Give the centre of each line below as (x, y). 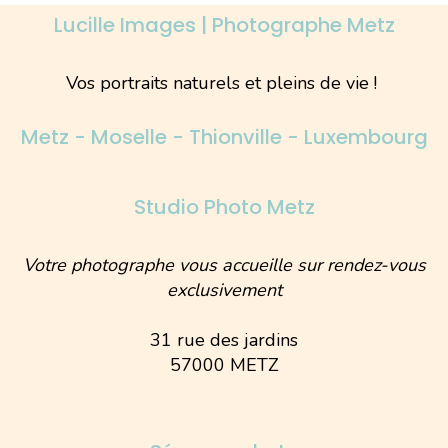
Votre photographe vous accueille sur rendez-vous (224, 265)
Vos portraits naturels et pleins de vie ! (224, 83)
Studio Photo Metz (224, 207)
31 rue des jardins (224, 340)
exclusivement (224, 290)
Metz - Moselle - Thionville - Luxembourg (224, 137)
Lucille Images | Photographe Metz (224, 25)
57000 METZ (224, 365)
